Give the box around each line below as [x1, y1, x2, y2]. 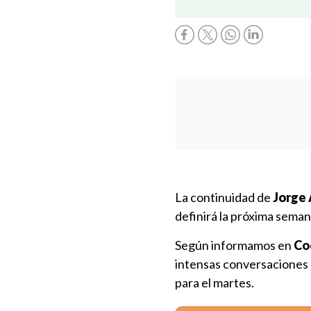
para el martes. [175, 275, 254, 290]
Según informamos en [175, 237, 294, 253]
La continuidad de [175, 190, 273, 205]
